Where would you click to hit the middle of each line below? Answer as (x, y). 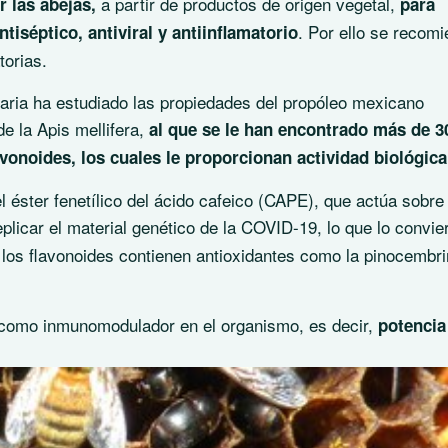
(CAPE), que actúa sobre (348, 200)
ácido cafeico (203, 200)
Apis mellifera (88, 129)
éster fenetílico (66, 200)
